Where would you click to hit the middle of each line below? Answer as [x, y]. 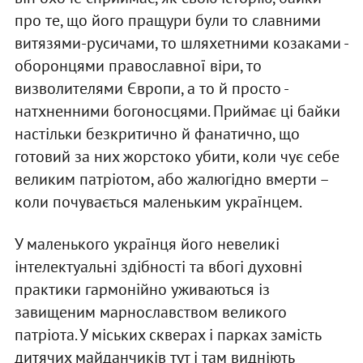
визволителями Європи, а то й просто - [151, 89]
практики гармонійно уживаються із [142, 290]
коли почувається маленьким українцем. [158, 202]
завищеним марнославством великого [150, 312]
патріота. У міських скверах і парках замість [167, 335]
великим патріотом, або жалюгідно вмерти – [171, 179]
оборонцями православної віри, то [138, 66]
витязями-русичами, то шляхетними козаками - [181, 43]
